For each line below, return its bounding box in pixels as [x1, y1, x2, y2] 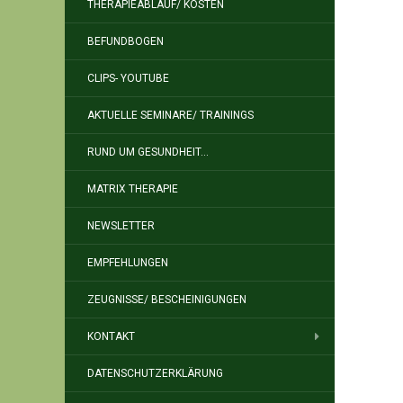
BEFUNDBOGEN [87, 35, 164, 48]
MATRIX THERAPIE [87, 183, 178, 195]
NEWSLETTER [87, 219, 155, 232]
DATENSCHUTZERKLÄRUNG [87, 367, 223, 380]
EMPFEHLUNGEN [87, 256, 168, 269]
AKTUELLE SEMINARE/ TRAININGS [87, 109, 254, 121]
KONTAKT [87, 330, 135, 343]
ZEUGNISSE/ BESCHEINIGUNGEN [87, 293, 246, 306]
